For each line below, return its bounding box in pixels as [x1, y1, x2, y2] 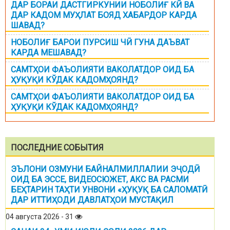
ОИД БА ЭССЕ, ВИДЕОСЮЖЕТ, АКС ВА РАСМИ [11, 175, 189, 185]
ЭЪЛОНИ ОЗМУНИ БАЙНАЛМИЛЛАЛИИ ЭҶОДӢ [11, 164, 200, 175]
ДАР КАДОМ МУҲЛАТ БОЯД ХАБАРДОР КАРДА [11, 10, 197, 21]
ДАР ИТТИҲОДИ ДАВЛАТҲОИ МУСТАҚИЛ [11, 195, 174, 205]
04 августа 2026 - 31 [6, 213, 75, 221]
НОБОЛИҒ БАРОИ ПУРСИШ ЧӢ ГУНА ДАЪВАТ [11, 37, 189, 48]
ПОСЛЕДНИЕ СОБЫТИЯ [11, 143, 104, 153]
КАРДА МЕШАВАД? [11, 48, 86, 58]
